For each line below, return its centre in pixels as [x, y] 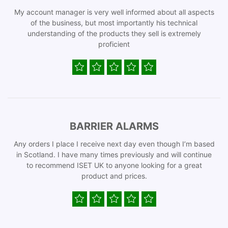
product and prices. [114, 176]
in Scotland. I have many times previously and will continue [114, 154]
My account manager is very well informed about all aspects [114, 12]
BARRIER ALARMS [114, 126]
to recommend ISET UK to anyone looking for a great [114, 165]
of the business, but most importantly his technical [114, 23]
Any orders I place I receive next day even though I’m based [114, 144]
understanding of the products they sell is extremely [114, 33]
